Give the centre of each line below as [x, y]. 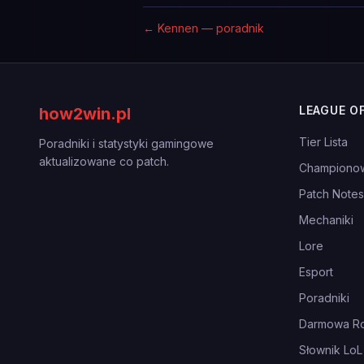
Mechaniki [326, 220]
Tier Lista [323, 142]
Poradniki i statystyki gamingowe [126, 143]
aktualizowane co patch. [104, 161]
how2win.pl [85, 114]
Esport [316, 272]
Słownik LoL [331, 350]
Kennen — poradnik [211, 28]
